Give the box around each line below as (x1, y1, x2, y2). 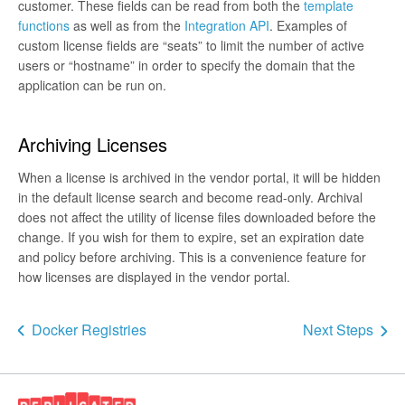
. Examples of (269, 15, 347, 34)
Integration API (184, 15, 269, 34)
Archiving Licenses (18, 130, 167, 157)
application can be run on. (18, 75, 166, 94)
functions (18, 15, 70, 34)
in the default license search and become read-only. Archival (18, 187, 363, 206)
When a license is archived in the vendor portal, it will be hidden (18, 167, 381, 186)
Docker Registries (32, 318, 146, 340)
